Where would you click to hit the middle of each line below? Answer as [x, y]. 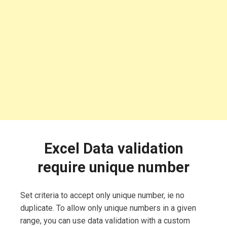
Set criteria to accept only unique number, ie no [102, 195]
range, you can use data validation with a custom [105, 220]
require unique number [113, 167]
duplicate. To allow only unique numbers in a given [108, 208]
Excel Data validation [113, 148]
